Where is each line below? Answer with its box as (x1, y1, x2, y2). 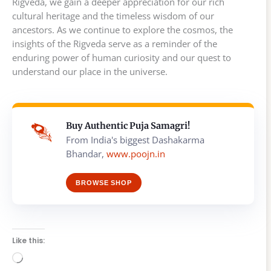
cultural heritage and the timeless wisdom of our (12, 9, 214, 22)
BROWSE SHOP (76, 178, 132, 186)
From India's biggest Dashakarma (66, 133, 204, 146)
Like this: (12, 235, 45, 246)
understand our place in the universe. (12, 65, 168, 77)
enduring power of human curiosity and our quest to (12, 51, 231, 64)
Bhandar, (66, 147, 106, 160)
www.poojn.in (106, 147, 165, 160)
